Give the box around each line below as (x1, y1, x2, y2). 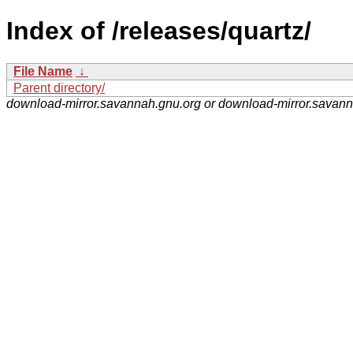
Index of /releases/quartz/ (6, 17, 311, 46)
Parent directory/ (13, 80, 105, 95)
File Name (13, 64, 72, 78)
